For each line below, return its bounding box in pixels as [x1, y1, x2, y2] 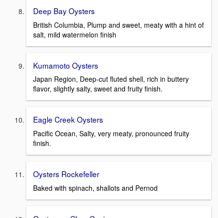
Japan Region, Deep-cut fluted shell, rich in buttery [33, 74, 189, 84]
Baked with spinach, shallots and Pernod [33, 182, 158, 193]
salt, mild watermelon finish [33, 29, 116, 39]
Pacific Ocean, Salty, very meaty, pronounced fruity [33, 128, 189, 138]
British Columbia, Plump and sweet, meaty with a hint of [33, 19, 204, 30]
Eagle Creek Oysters [33, 114, 103, 125]
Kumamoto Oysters [33, 59, 98, 71]
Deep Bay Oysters [33, 5, 95, 16]
